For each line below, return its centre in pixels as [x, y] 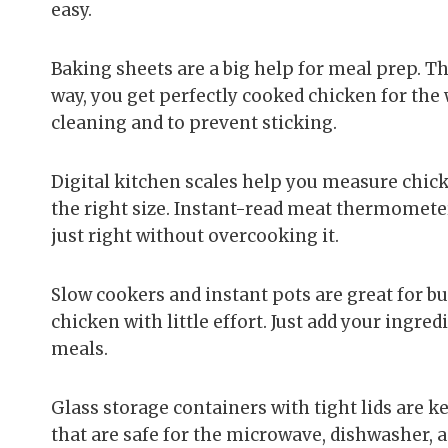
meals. [79, 349]
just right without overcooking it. [195, 236]
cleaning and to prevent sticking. [194, 123]
